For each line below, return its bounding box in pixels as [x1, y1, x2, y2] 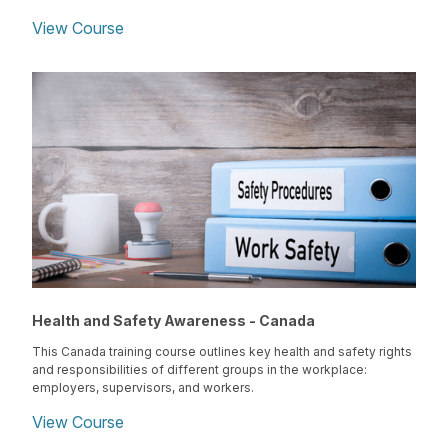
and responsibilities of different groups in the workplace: [32, 362, 367, 378]
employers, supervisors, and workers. [32, 380, 254, 396]
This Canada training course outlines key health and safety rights [32, 344, 412, 360]
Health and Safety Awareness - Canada [32, 312, 315, 330]
